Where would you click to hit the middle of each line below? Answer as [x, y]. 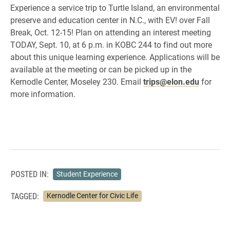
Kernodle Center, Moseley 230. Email [77, 81]
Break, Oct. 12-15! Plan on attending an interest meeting [111, 32]
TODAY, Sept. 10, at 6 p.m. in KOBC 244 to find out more [111, 44]
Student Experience [87, 174]
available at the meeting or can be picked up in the [101, 69]
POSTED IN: [30, 174]
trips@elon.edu [171, 81]
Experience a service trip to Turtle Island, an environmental [115, 7]
